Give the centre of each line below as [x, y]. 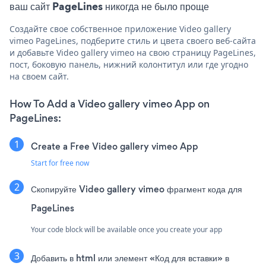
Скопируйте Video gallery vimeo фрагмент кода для [137, 189]
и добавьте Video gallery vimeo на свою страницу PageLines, [133, 52]
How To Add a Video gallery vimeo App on [110, 104]
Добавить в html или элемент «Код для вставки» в [130, 258]
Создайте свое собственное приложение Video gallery [120, 28]
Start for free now [60, 163]
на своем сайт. [39, 76]
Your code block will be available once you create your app [126, 229]
